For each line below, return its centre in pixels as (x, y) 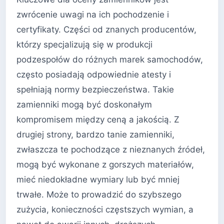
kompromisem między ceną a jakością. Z (98, 119)
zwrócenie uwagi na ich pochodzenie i (93, 14)
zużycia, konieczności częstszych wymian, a (105, 209)
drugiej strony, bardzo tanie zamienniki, (95, 134)
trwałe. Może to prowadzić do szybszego (99, 194)
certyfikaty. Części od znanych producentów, (106, 29)
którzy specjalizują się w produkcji (84, 44)
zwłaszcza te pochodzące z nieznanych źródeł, (111, 149)
